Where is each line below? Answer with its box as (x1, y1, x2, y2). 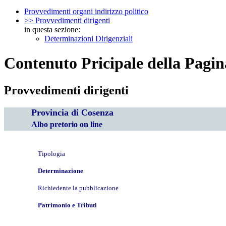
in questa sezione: (24, 25, 80, 34)
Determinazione (38, 166, 83, 175)
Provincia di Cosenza (31, 107, 114, 118)
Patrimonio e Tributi (38, 201, 97, 209)
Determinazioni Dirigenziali (44, 34, 133, 43)
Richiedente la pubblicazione (38, 184, 119, 192)
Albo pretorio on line (31, 120, 102, 129)
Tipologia (38, 149, 65, 157)
